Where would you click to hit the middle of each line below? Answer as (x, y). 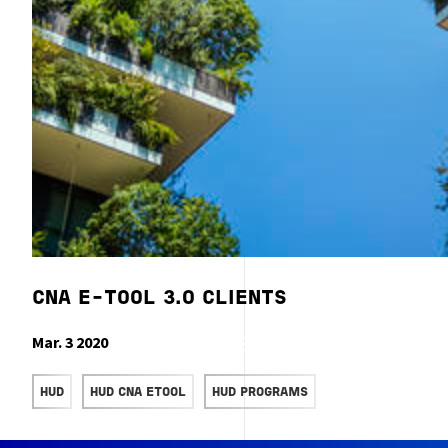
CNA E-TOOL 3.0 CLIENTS (159, 299)
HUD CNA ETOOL (138, 393)
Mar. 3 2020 (70, 342)
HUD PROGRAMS (260, 393)
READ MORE (173, 344)
